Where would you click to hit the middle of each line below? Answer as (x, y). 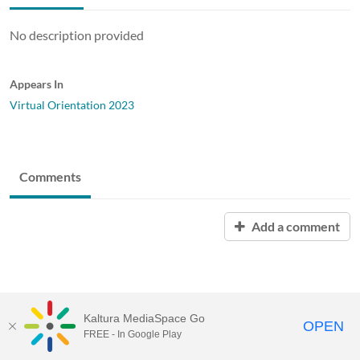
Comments (50, 176)
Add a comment (295, 226)
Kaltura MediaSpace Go (144, 318)
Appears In (37, 84)
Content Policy (142, 342)
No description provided (77, 35)
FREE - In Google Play (133, 334)
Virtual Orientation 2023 (72, 104)
